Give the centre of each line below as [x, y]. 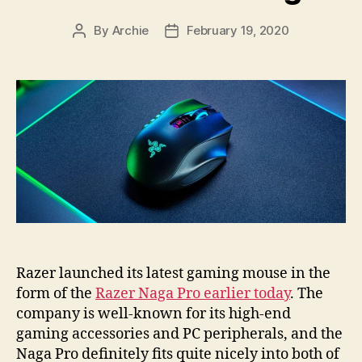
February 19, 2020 [238, 30]
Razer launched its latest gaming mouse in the [173, 273]
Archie [130, 30]
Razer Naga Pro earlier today [193, 293]
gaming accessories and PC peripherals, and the [179, 334]
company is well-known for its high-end [154, 314]
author [97, 48]
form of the [56, 293]
